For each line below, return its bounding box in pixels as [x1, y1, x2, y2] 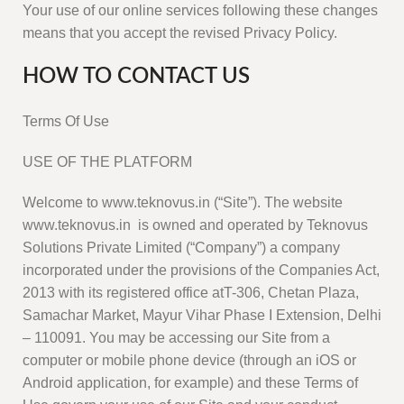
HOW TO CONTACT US [23, 66, 250, 88]
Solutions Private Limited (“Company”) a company [23, 240, 340, 256]
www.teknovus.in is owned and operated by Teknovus [23, 217, 368, 234]
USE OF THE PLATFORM [23, 154, 192, 170]
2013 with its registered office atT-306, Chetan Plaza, [23, 285, 359, 301]
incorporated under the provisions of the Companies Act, [23, 262, 380, 279]
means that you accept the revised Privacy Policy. [23, 25, 337, 41]
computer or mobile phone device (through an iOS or [23, 353, 356, 369]
